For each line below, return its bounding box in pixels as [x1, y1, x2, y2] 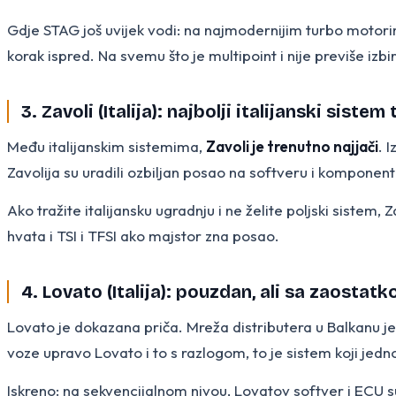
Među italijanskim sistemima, [7, 136, 206, 156]
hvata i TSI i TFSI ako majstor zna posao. [7, 225, 279, 245]
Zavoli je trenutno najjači [206, 136, 378, 156]
